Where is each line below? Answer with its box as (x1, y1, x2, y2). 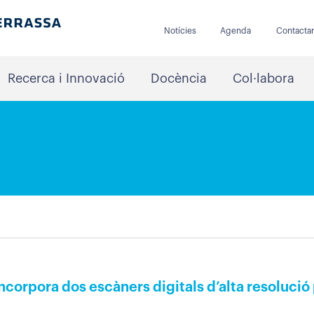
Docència (150, 72, 207, 85)
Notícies (163, 27, 196, 35)
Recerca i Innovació (7, 72, 125, 85)
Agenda (219, 27, 251, 35)
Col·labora (232, 72, 294, 85)
